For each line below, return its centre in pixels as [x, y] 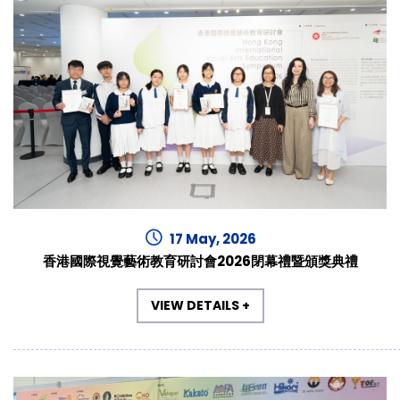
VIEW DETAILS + [200, 306]
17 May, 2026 [212, 239]
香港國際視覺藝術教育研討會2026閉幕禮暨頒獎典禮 [200, 262]
